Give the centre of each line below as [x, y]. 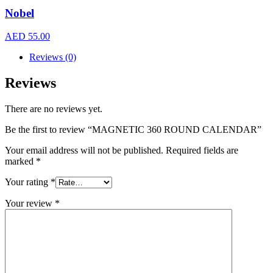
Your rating [28, 182]
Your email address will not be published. [84, 151]
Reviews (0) [53, 57]
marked [20, 161]
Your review [30, 204]
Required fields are [202, 151]
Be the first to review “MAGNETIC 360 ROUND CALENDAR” [133, 130]
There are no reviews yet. [54, 109]
